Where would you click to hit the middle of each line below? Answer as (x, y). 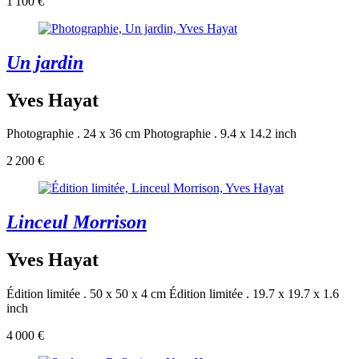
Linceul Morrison (77, 222)
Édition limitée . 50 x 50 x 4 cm (86, 294)
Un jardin (45, 62)
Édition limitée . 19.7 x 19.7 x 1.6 (254, 294)
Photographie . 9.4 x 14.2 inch (220, 134)
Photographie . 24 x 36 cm (73, 134)
